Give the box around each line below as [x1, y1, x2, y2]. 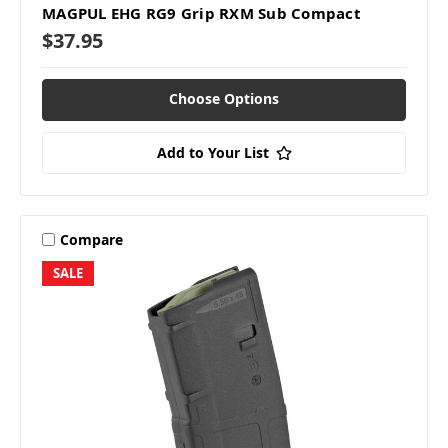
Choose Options [169, 89, 279, 108]
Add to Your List [156, 143, 269, 162]
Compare [59, 229, 123, 249]
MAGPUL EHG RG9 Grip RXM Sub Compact [42, 3, 361, 24]
